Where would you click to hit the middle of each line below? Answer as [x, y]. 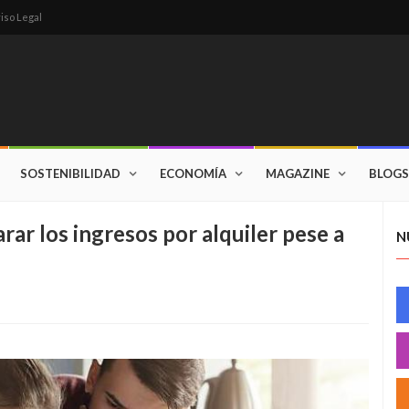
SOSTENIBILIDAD [70, 173]
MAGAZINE [298, 173]
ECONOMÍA [193, 173]
